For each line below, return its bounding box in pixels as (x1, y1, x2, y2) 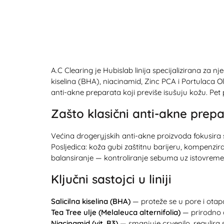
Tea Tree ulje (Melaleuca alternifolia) (51, 207, 182, 217)
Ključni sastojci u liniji (51, 171, 171, 186)
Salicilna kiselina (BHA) (51, 196, 132, 206)
